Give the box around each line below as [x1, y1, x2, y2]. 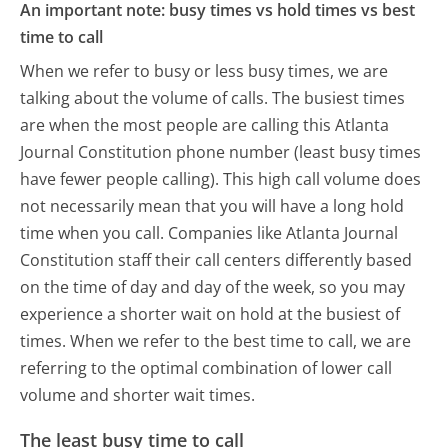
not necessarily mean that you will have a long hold [20, 194, 405, 217]
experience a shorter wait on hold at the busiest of [20, 302, 401, 325]
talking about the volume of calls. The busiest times [20, 86, 406, 109]
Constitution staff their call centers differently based [20, 248, 413, 271]
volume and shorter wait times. [20, 383, 256, 406]
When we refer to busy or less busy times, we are [20, 59, 389, 82]
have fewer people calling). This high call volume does [20, 167, 422, 190]
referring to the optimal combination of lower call [20, 356, 393, 379]
